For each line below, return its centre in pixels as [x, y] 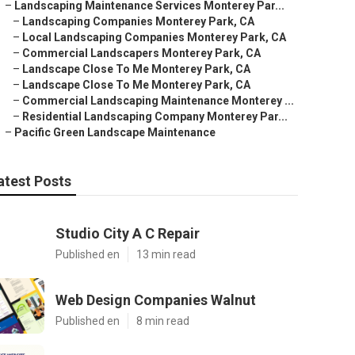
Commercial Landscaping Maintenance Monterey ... [158, 101]
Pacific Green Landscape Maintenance [115, 132]
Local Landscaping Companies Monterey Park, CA [154, 37]
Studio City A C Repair [128, 233]
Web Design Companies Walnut [156, 300]
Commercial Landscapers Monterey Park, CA [141, 53]
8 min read [163, 321]
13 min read [166, 254]
